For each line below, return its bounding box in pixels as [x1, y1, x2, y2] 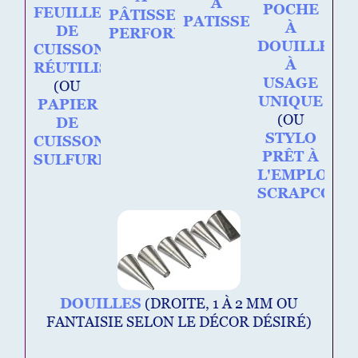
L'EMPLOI [257, 165, 335, 183]
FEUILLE [34, 4, 102, 22]
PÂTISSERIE [108, 6, 204, 24]
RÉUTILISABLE [34, 59, 152, 77]
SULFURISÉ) [34, 151, 131, 169]
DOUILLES [60, 294, 141, 312]
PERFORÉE [108, 25, 194, 42]
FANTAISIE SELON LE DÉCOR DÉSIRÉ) [46, 312, 312, 330]
